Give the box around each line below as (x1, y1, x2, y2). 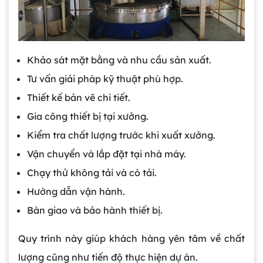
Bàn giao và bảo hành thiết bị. (27, 204, 163, 217)
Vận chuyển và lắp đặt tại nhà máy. (27, 148, 186, 160)
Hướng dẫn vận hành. (27, 186, 125, 198)
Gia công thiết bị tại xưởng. (27, 110, 149, 123)
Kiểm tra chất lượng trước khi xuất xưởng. (27, 129, 215, 141)
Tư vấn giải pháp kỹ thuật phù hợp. (27, 73, 183, 85)
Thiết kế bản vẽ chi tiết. (27, 92, 130, 104)
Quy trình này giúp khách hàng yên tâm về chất (18, 232, 245, 245)
